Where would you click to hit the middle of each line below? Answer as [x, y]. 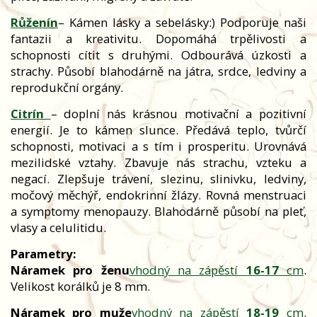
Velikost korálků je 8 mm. [80, 287]
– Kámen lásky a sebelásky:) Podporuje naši [182, 23]
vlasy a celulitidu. [58, 228]
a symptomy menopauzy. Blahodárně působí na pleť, [158, 212]
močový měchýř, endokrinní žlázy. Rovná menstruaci [158, 195]
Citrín [31, 114]
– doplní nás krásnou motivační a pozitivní [178, 114]
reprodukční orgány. [67, 88]
